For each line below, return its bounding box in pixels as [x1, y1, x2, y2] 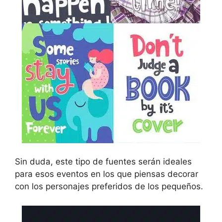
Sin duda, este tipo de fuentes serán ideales [15, 157, 192, 167]
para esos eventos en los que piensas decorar [15, 169, 198, 179]
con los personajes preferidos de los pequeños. [15, 181, 203, 192]
